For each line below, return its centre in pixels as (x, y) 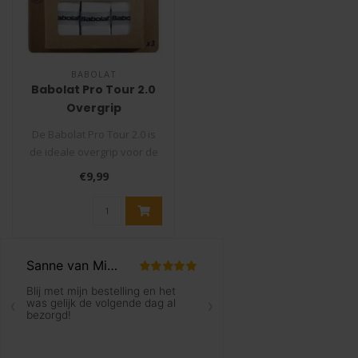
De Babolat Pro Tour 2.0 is (93, 134)
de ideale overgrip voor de (93, 152)
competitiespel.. (93, 187)
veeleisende (93, 169)
